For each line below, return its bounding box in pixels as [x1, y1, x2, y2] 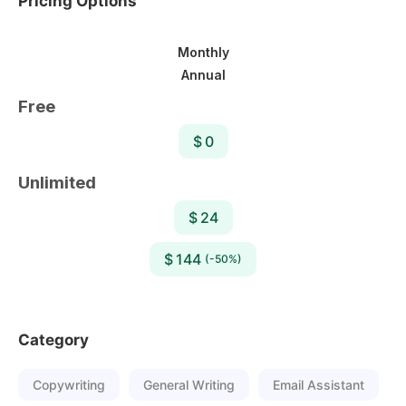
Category [18, 331, 89, 349]
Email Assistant [273, 377, 364, 392]
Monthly [177, 43, 229, 60]
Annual [180, 66, 226, 82]
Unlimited [18, 171, 96, 193]
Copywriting [33, 377, 105, 392]
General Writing [143, 377, 235, 392]
